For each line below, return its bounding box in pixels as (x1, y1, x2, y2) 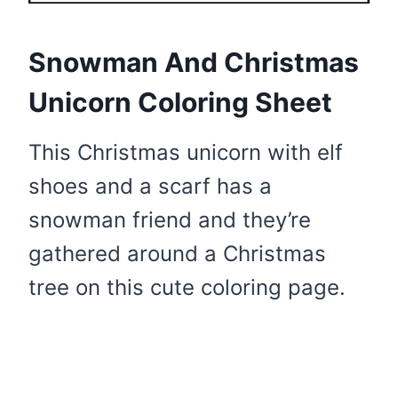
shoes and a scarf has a (28, 173, 272, 200)
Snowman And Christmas (28, 46, 359, 79)
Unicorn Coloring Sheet (28, 86, 332, 119)
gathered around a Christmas (28, 241, 326, 267)
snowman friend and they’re (28, 207, 311, 234)
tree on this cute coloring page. (28, 275, 346, 301)
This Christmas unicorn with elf (28, 139, 343, 166)
